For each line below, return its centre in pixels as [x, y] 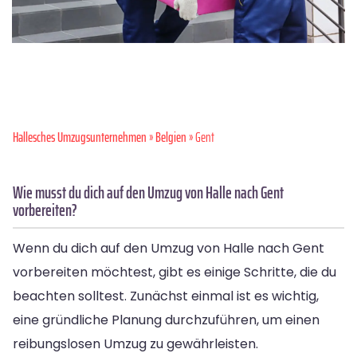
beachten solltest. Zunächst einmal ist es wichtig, [166, 296]
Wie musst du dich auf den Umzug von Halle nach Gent [148, 192]
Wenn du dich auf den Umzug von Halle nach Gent [169, 248]
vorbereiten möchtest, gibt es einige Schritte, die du [175, 272]
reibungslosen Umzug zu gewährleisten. [135, 343]
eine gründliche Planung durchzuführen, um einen [166, 320]
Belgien [171, 137]
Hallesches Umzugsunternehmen [80, 137]
